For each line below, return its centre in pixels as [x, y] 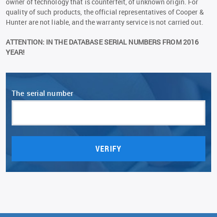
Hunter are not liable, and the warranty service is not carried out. [105, 22]
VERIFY [108, 148]
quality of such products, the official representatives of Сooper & [105, 12]
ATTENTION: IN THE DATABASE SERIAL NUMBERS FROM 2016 [102, 42]
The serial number [43, 93]
